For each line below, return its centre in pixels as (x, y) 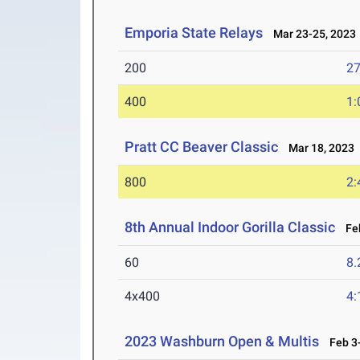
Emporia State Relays (194, 33)
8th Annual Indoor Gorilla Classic (230, 227)
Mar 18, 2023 (318, 148)
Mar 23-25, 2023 (311, 34)
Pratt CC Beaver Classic (202, 147)
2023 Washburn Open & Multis (222, 342)
